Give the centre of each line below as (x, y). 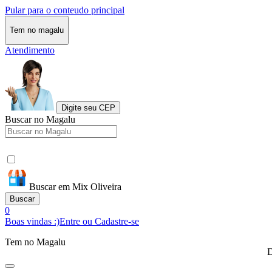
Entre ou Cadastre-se (99, 221)
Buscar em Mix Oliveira (75, 186)
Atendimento (30, 50)
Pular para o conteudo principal (65, 10)
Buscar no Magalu (40, 119)
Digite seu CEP (88, 107)
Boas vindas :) (32, 221)
